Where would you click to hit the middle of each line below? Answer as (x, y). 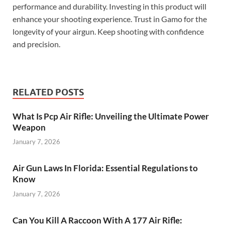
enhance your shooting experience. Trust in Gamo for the (110, 19)
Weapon (29, 127)
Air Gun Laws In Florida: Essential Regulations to (105, 168)
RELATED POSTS (48, 92)
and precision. (36, 44)
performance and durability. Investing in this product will (109, 6)
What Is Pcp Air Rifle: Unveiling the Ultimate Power (111, 116)
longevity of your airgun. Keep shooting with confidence (108, 31)
